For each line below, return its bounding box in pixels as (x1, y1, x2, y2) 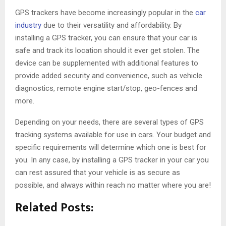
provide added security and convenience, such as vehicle (15, 71, 202, 81)
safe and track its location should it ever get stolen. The (15, 46, 200, 55)
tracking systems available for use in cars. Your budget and (15, 130, 211, 140)
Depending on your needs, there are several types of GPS (15, 118, 204, 127)
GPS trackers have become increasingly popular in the (15, 8, 195, 18)
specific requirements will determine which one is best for (15, 143, 206, 152)
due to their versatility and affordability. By (41, 21, 182, 30)
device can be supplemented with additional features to (15, 59, 198, 68)
